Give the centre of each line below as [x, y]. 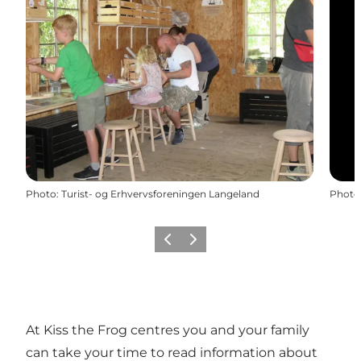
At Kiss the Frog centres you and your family [168, 330]
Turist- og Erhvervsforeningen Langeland [160, 193]
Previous [179, 244]
